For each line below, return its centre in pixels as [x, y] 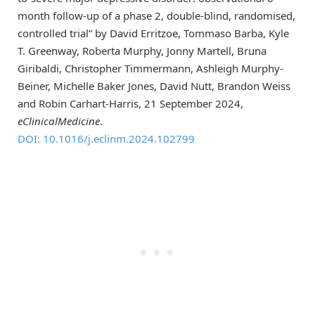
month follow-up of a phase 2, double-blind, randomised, [156, 16]
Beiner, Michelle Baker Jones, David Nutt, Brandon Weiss [154, 86]
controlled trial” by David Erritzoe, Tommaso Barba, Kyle [153, 33]
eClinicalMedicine [59, 121]
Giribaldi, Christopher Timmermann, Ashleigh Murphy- [150, 69]
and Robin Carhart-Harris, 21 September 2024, [130, 104]
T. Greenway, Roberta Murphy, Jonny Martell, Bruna [142, 51]
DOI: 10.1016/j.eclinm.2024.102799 [106, 139]
